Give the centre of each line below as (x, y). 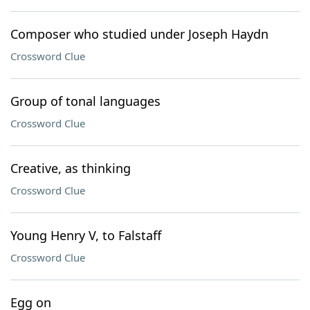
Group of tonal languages (85, 101)
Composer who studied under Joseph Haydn (139, 34)
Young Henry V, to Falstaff (86, 235)
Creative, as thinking (71, 168)
